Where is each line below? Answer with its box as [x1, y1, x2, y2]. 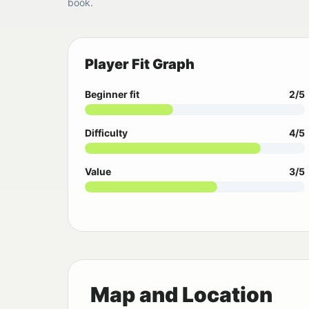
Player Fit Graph [85, 56, 195, 72]
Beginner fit [85, 88, 139, 100]
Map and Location [90, 282, 272, 308]
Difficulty [85, 127, 128, 139]
